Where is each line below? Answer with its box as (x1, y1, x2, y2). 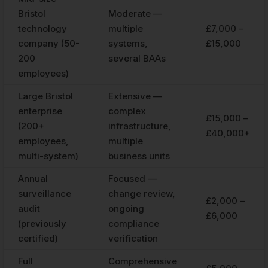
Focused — (108, 172, 157, 184)
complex (108, 105, 146, 117)
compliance (108, 217, 159, 229)
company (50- (18, 37, 80, 49)
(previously (18, 217, 66, 229)
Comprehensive (108, 255, 177, 267)
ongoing (108, 202, 144, 214)
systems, (108, 37, 148, 49)
